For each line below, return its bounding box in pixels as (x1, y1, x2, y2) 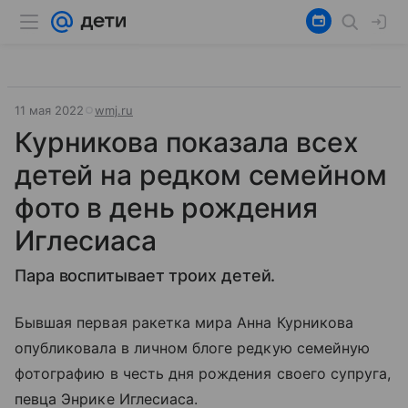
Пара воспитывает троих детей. (15, 266, 276, 285)
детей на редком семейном (15, 158, 387, 191)
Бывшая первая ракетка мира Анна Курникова (15, 313, 353, 331)
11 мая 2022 (15, 103, 84, 117)
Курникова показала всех (15, 126, 359, 158)
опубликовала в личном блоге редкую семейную (15, 339, 371, 357)
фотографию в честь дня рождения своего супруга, (15, 364, 392, 382)
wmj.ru (95, 103, 133, 117)
